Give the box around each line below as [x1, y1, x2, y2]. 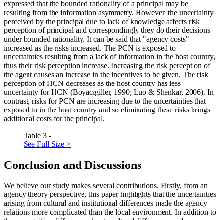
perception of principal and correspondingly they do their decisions [4, 26, 210, 34]
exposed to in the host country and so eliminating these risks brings [4, 105, 210, 114]
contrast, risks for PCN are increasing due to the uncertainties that [4, 96, 206, 105]
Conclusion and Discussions [4, 158, 141, 171]
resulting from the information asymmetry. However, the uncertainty [4, 8, 214, 17]
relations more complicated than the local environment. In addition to [4, 208, 216, 217]
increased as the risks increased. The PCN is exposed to [4, 43, 176, 52]
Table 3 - [24, 131, 51, 139]
